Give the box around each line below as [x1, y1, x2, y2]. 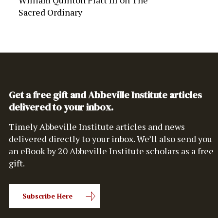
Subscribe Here [22, 191, 73, 201]
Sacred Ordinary [18, 6, 82, 18]
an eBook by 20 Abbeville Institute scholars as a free [8, 145, 214, 157]
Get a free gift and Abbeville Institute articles [8, 88, 202, 102]
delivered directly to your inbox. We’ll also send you [8, 133, 212, 145]
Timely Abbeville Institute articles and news [8, 121, 185, 133]
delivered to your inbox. [8, 100, 113, 114]
